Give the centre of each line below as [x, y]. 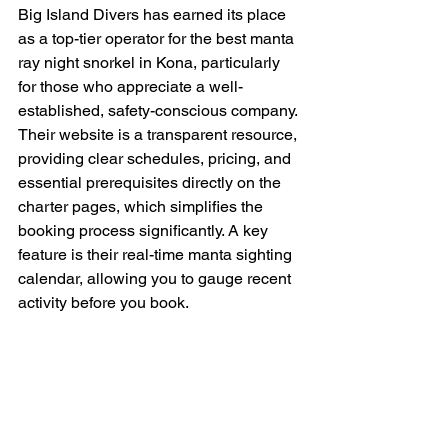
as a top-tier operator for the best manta [158, 39]
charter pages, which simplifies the [142, 207]
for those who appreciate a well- [130, 87]
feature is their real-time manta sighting [157, 255]
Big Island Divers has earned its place [154, 15]
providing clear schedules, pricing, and [156, 159]
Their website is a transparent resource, [159, 135]
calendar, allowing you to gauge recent [156, 279]
